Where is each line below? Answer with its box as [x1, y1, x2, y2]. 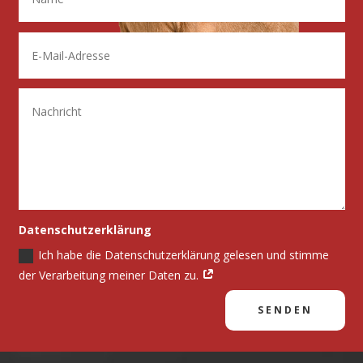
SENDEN [257, 303, 313, 317]
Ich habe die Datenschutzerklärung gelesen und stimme [37, 246, 329, 263]
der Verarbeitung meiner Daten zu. [18, 267, 202, 283]
